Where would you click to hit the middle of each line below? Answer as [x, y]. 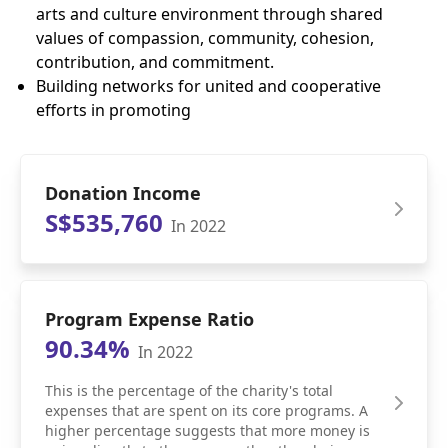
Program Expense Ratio [149, 319]
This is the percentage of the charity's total [189, 391]
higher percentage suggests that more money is [207, 431]
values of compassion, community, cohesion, [205, 38]
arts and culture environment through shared [209, 14]
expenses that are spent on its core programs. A [206, 411]
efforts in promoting [113, 110]
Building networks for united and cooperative [208, 86]
